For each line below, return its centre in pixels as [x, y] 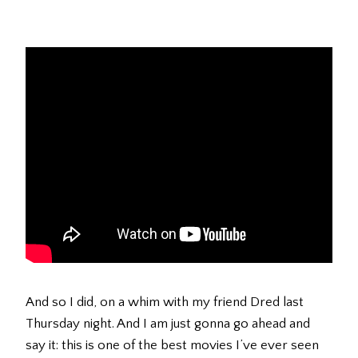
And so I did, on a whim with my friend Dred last [165, 302]
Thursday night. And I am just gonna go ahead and [168, 324]
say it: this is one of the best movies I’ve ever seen [172, 346]
